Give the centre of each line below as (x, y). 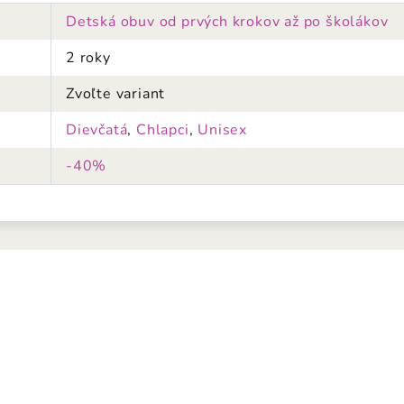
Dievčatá (97, 130)
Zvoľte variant (116, 94)
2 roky (88, 58)
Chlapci (163, 130)
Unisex (223, 130)
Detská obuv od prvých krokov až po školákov (227, 22)
